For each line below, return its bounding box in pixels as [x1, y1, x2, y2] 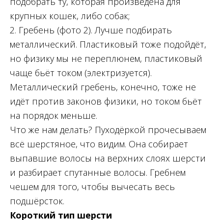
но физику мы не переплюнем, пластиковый [10, 53, 202, 65]
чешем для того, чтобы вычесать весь [10, 181, 175, 193]
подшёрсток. [10, 195, 64, 207]
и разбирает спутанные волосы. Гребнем [10, 166, 186, 179]
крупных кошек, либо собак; [10, 10, 130, 22]
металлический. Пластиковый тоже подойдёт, [10, 38, 206, 51]
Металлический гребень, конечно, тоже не [10, 81, 196, 93]
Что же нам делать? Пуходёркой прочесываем [10, 124, 206, 136]
